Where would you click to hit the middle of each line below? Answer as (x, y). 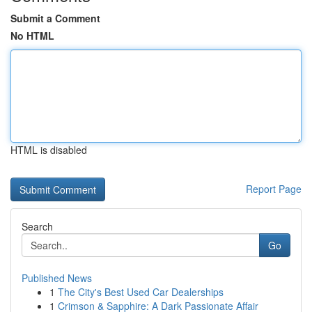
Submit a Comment (55, 18)
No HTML (32, 36)
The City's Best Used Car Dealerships (141, 292)
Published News (57, 278)
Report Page (274, 189)
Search (37, 226)
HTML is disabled (49, 150)
